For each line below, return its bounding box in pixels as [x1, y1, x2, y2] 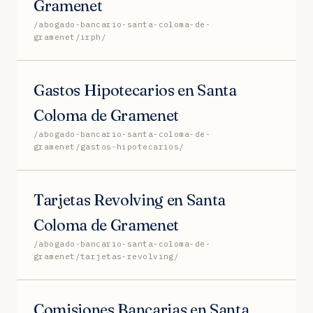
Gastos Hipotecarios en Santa [34, 80, 237, 100]
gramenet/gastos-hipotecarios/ [34, 141, 184, 152]
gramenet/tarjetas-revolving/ [34, 251, 180, 261]
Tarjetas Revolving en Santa [34, 189, 226, 210]
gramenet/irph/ [34, 31, 107, 42]
